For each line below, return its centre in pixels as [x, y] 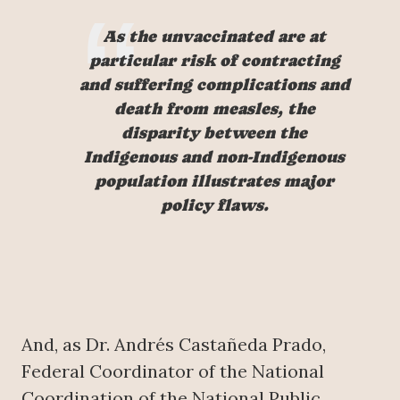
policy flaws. [214, 205]
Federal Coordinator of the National [173, 371]
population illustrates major [214, 181]
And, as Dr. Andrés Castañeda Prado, [174, 344]
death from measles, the [214, 108]
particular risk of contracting [214, 60]
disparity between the [214, 133]
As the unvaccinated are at [214, 36]
